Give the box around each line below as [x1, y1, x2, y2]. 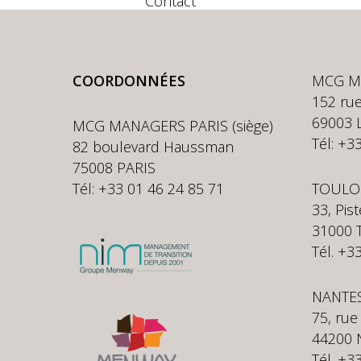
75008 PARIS [73, 158, 156, 177]
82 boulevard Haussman [73, 137, 234, 156]
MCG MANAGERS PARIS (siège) [73, 116, 273, 135]
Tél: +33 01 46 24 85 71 [73, 179, 224, 198]
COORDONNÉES [73, 71, 185, 90]
